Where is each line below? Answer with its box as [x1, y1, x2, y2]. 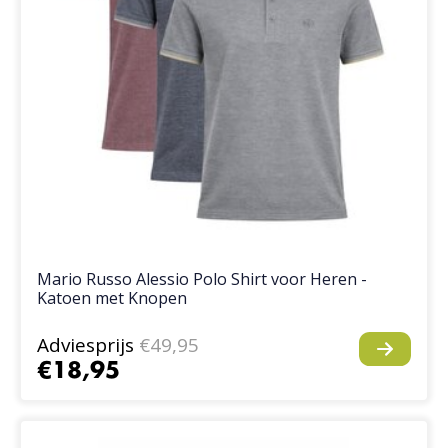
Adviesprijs [37, 332, 135, 359]
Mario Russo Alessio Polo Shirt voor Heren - [37, 268, 368, 291]
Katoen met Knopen [37, 287, 188, 310]
